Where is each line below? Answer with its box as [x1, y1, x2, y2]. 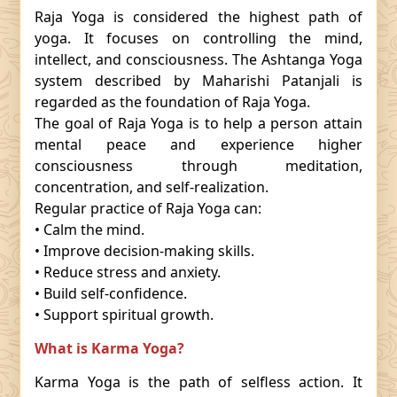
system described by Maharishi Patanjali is [35, 71, 362, 90]
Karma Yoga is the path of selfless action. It [35, 372, 362, 392]
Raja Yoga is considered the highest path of [35, 7, 362, 27]
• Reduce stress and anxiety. [35, 262, 221, 282]
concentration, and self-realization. [35, 177, 269, 197]
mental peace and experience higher [35, 135, 362, 154]
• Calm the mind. [35, 220, 144, 239]
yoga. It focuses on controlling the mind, [35, 28, 362, 48]
